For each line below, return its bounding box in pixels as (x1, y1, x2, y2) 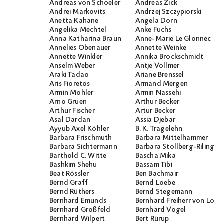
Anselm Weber (49, 61, 95, 71)
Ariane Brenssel (135, 70, 184, 80)
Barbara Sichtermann (49, 142, 117, 152)
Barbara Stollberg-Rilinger (135, 142, 221, 152)
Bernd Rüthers (49, 187, 95, 197)
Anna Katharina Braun (49, 34, 121, 44)
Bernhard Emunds (49, 196, 106, 206)
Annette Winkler (49, 52, 102, 62)
